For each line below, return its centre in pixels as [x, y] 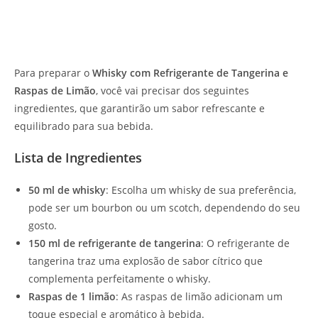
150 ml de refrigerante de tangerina [115, 243]
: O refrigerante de [245, 243]
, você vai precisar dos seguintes [172, 90]
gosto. [43, 225]
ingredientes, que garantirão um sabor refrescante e [139, 108]
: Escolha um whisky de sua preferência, [201, 190]
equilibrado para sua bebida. [84, 126]
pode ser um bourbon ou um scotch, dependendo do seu [164, 207]
